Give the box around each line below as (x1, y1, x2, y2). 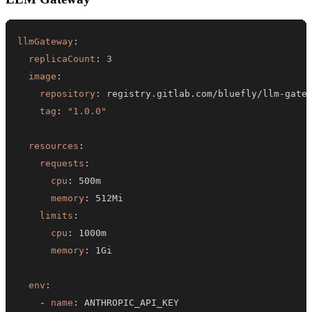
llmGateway (17, 36, 74, 47)
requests (40, 157, 85, 169)
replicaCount (29, 53, 96, 64)
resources (29, 140, 79, 151)
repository (40, 88, 96, 99)
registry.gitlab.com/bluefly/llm (101, 88, 280, 99)
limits (40, 210, 74, 221)
